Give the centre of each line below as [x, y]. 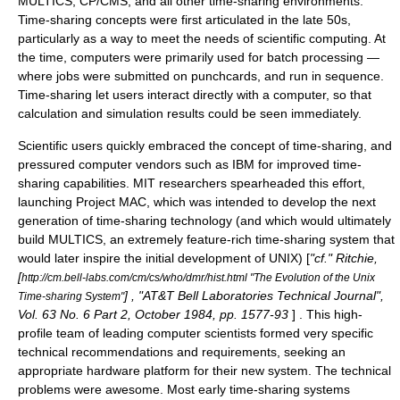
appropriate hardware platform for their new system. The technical [204, 371]
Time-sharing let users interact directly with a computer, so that [195, 95]
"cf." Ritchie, [344, 258]
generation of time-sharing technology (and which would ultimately [204, 221]
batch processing [315, 57]
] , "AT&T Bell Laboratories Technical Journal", [254, 296]
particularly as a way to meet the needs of [137, 38]
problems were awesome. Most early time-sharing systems [184, 389]
